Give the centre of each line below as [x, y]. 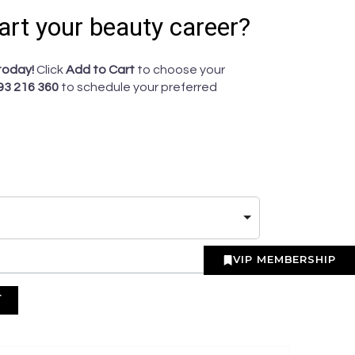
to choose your [180, 70]
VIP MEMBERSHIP [284, 259]
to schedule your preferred [139, 87]
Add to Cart [100, 70]
